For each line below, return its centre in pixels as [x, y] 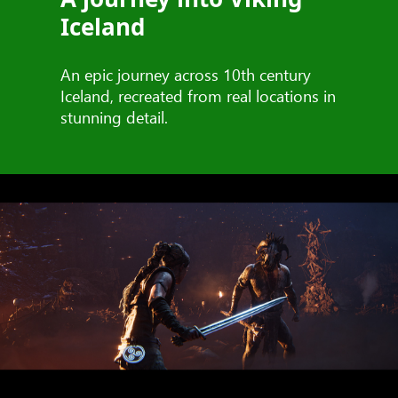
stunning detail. [114, 117]
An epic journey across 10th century [186, 75]
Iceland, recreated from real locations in [198, 96]
